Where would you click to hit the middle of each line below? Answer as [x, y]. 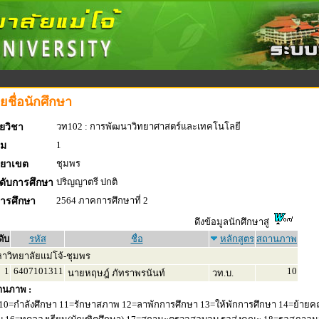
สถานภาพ [277, 239]
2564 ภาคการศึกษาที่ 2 [102, 200]
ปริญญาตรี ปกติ [87, 182]
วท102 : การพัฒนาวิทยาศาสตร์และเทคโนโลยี [148, 126]
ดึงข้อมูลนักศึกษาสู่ [234, 222]
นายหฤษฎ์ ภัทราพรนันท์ [115, 273]
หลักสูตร [237, 239]
